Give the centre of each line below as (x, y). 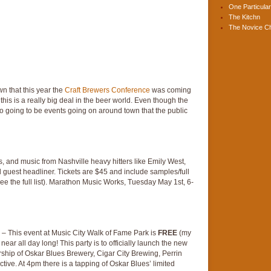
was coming (171, 90)
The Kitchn (244, 17)
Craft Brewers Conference (107, 90)
